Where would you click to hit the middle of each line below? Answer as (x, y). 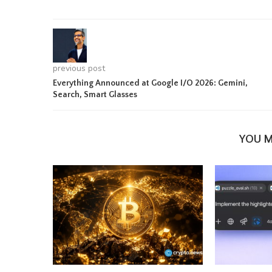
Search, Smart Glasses (95, 94)
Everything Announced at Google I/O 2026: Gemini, (150, 83)
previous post (79, 68)
